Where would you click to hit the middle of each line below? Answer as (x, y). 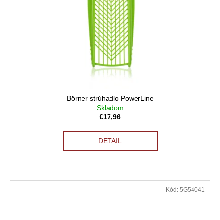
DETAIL (110, 141)
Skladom (110, 108)
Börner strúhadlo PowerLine (110, 98)
